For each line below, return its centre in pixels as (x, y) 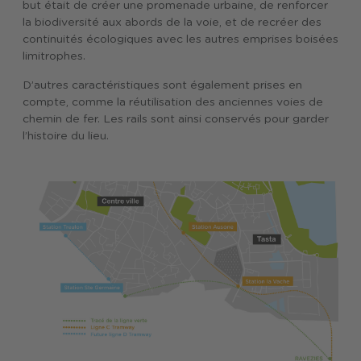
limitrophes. (54, 56)
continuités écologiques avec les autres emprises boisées (180, 39)
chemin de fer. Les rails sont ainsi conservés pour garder (176, 119)
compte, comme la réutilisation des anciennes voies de (173, 102)
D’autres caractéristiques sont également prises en (162, 85)
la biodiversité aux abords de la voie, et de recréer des (172, 23)
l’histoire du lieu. (66, 136)
